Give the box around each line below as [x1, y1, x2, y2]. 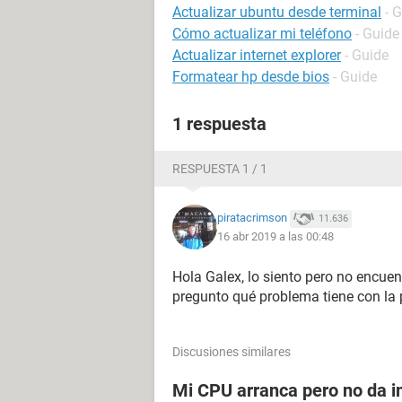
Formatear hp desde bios [172, 68, 329, 85]
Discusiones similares [172, 345, 291, 359]
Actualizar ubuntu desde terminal [172, 4, 381, 21]
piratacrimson [217, 211, 287, 225]
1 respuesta [172, 113, 267, 135]
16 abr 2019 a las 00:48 [217, 229, 334, 243]
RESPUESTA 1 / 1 [172, 162, 267, 176]
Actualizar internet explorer [172, 47, 341, 64]
